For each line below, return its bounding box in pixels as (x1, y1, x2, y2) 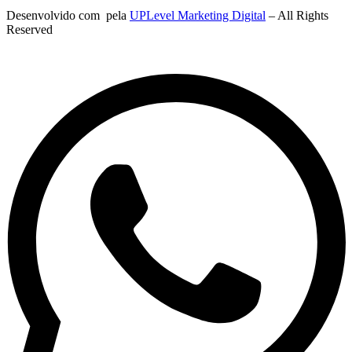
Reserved (6, 23, 53, 37)
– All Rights (266, 9, 328, 23)
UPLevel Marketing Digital (130, 9, 266, 23)
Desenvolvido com (6, 9, 103, 23)
